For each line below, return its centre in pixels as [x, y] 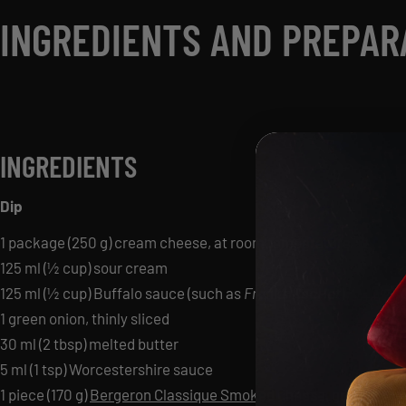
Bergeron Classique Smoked [182, 394]
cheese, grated [325, 394]
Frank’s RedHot [292, 293]
